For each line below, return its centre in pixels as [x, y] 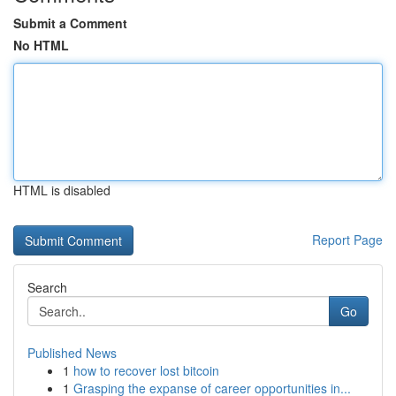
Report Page [347, 240]
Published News [72, 353]
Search [47, 287]
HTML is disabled [62, 190]
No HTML [41, 45]
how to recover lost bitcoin [146, 370]
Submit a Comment [70, 23]
